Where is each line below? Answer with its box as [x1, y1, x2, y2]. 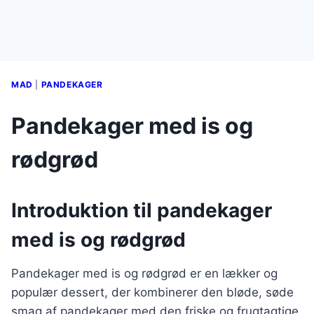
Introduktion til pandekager [11, 198, 272, 222]
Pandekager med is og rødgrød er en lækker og [11, 266, 278, 280]
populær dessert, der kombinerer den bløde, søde [11, 285, 294, 299]
